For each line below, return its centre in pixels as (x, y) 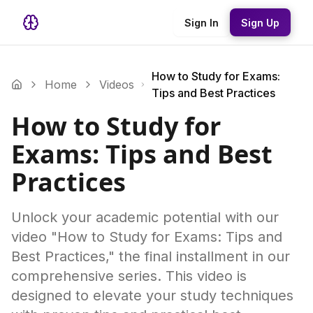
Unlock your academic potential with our (145, 217)
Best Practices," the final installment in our (151, 256)
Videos (117, 85)
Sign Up (260, 22)
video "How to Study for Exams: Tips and (147, 237)
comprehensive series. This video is (129, 276)
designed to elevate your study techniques (152, 296)
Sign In (202, 22)
